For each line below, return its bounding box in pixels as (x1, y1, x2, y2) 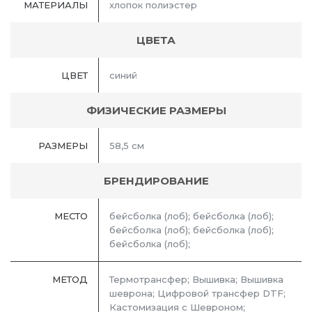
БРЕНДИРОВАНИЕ (103, 174, 209, 188)
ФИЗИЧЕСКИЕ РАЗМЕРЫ (86, 104, 226, 118)
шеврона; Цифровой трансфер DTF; (109, 288, 286, 299)
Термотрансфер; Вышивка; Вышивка (109, 274, 283, 286)
